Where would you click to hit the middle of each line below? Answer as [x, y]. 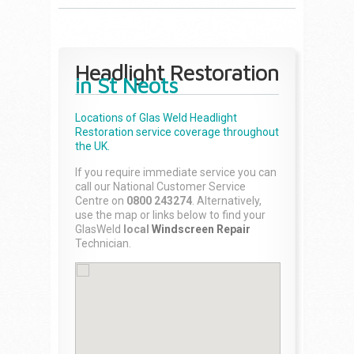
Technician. [103, 243]
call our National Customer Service [160, 186]
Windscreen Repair [201, 229]
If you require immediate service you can [176, 172]
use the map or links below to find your [170, 215]
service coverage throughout [206, 132]
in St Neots [126, 85]
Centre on [101, 201]
